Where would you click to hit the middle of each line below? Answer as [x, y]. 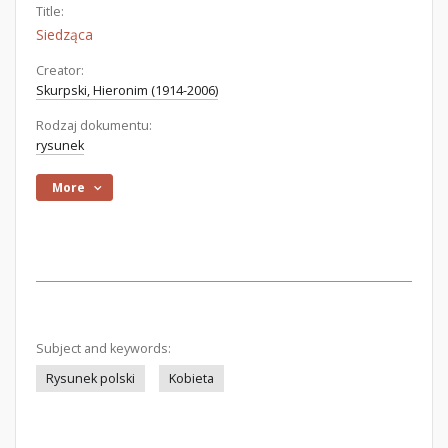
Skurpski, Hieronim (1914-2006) [127, 90]
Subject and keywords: [103, 348]
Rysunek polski [90, 378]
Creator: [60, 70]
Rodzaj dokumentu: [94, 125]
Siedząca [64, 34]
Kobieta [191, 378]
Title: [50, 11]
